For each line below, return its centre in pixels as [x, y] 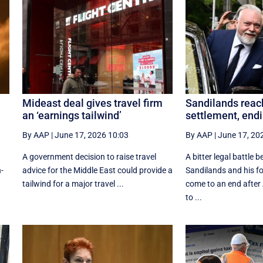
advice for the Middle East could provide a [97, 170]
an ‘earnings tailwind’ [72, 115]
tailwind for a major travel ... [73, 183]
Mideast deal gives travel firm [92, 103]
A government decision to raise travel [89, 156]
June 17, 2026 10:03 [91, 135]
